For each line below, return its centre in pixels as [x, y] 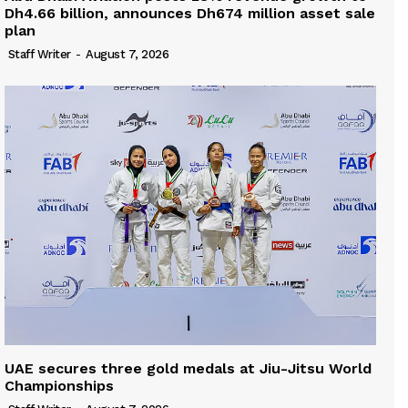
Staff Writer [39, 54]
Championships [59, 386]
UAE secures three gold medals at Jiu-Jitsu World [188, 369]
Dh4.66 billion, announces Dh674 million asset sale [190, 13]
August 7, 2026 [127, 54]
